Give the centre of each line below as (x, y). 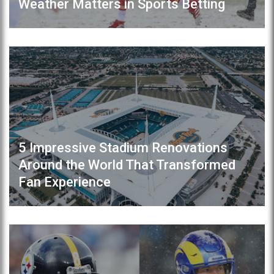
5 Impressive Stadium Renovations (123, 148)
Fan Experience (65, 182)
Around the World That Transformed (127, 165)
